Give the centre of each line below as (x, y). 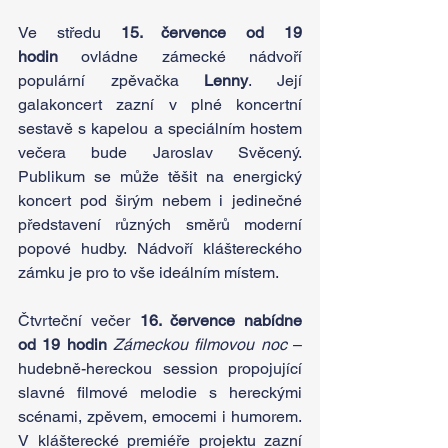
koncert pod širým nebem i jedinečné (160, 200)
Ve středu (69, 32)
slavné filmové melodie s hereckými (160, 392)
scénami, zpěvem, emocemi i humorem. (160, 416)
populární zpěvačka (111, 80)
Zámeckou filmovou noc (200, 344)
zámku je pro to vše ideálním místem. (148, 272)
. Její (275, 80)
